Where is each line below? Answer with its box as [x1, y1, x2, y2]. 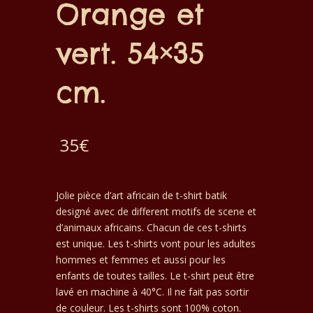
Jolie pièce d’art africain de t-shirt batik [56, 188, 227, 202]
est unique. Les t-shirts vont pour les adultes [56, 236, 256, 250]
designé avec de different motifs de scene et [56, 204, 256, 218]
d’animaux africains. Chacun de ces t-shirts [56, 220, 247, 234]
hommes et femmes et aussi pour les [56, 252, 226, 266]
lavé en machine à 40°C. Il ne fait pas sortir [56, 284, 249, 298]
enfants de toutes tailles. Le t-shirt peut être [56, 268, 254, 282]
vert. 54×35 [56, 36, 205, 71]
